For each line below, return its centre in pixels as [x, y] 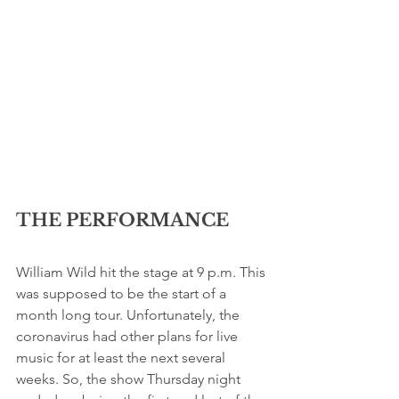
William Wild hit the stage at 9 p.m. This [142, 273]
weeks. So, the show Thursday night [130, 379]
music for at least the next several [122, 358]
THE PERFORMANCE [122, 220]
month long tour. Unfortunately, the [130, 315]
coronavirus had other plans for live [129, 337]
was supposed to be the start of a [123, 294]
